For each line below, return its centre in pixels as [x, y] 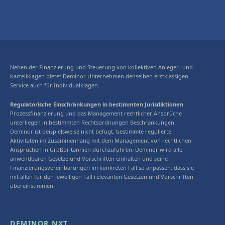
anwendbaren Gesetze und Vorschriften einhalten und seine [89, 158]
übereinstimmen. [32, 185]
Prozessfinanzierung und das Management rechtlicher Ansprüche [96, 113]
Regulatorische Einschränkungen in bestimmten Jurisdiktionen [97, 104]
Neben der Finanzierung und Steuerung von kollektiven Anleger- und [101, 67]
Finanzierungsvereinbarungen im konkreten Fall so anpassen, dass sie [102, 167]
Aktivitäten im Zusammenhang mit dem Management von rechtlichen [101, 140]
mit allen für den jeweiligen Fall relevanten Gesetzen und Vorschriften [102, 176]
